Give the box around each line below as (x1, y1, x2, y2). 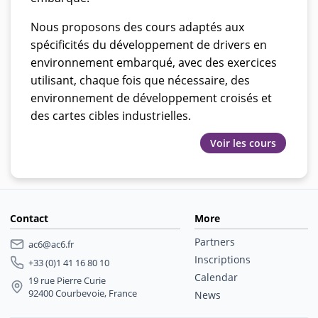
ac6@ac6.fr (28, 238, 74, 251)
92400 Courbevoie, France (28, 287, 137, 300)
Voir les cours (210, 136, 276, 150)
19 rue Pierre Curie (28, 274, 106, 287)
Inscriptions (194, 253, 251, 267)
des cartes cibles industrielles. (31, 107, 191, 124)
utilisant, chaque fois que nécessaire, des (31, 72, 250, 88)
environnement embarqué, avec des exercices (31, 54, 277, 70)
